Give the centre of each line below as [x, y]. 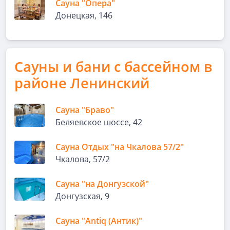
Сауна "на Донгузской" [102, 184]
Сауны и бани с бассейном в [113, 66]
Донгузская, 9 [82, 196]
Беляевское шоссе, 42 [99, 122]
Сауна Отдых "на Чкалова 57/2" [120, 147]
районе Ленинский [82, 83]
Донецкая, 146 [84, 15]
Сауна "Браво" [85, 110]
